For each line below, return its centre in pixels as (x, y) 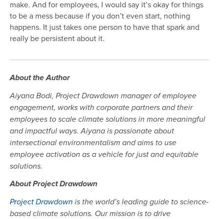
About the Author (40, 78)
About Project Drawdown (55, 185)
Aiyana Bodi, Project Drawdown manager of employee (103, 96)
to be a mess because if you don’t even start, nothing (100, 16)
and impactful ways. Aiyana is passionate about (92, 131)
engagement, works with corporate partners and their (101, 108)
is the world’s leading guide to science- (141, 202)
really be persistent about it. (58, 38)
